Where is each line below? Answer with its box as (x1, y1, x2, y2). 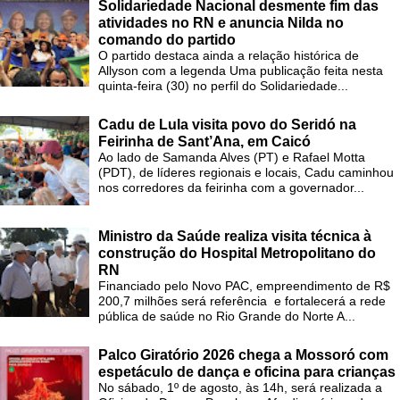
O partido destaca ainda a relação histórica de (98, 48, 359, 63)
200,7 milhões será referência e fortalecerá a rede (98, 294, 386, 309)
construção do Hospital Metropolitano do (98, 246, 376, 262)
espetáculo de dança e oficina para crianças (98, 364, 396, 380)
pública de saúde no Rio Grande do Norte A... (98, 309, 355, 324)
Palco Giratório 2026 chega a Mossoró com (98, 347, 388, 363)
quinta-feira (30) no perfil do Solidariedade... (98, 79, 348, 94)
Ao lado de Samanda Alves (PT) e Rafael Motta (98, 150, 365, 165)
